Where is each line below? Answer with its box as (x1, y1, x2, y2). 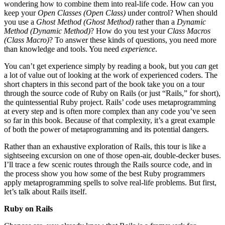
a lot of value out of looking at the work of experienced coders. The (4, 71, 217, 80)
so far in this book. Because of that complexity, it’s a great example (4, 116, 215, 125)
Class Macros (167, 27, 210, 36)
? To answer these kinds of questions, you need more (49, 36, 216, 45)
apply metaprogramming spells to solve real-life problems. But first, (4, 178, 216, 187)
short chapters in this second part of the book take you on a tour (4, 80, 204, 89)
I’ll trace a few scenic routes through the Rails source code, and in (4, 160, 212, 169)
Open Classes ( (38, 9, 86, 18)
